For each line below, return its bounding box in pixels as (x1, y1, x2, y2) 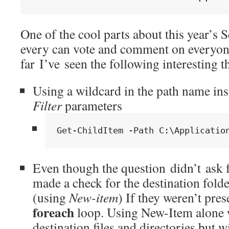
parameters (62, 97, 122, 114)
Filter (33, 97, 62, 114)
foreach (33, 202, 74, 222)
